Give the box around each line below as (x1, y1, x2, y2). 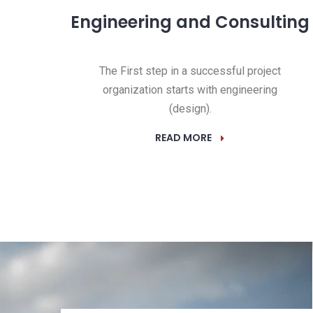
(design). (168, 101, 212, 115)
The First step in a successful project (99, 64, 281, 78)
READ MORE (155, 130, 212, 145)
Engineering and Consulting (71, 10, 310, 34)
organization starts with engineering (103, 82, 277, 96)
